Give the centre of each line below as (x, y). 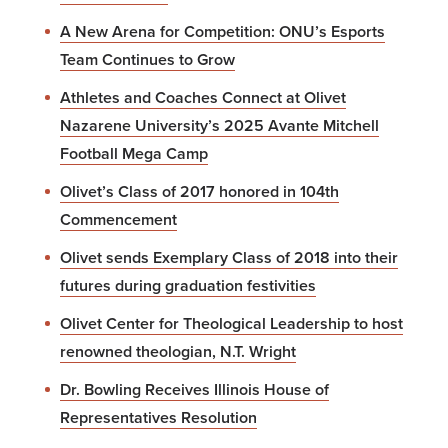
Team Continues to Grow (147, 59)
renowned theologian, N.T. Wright (178, 351)
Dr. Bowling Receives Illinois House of (194, 389)
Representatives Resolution (158, 417)
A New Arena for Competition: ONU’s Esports (222, 31)
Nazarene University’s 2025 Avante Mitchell (219, 125)
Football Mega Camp (134, 153)
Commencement (118, 219)
